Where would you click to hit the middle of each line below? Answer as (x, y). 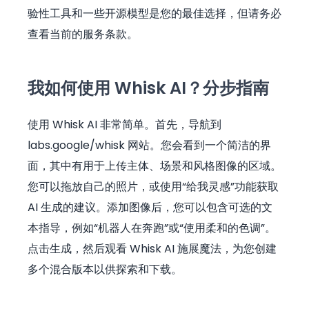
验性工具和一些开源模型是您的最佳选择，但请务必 (154, 13)
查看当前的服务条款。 (83, 34)
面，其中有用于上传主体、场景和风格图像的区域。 (154, 166)
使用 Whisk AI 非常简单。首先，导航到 (124, 124)
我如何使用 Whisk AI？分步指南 (148, 88)
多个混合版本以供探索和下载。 (105, 269)
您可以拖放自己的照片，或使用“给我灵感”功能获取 (153, 186)
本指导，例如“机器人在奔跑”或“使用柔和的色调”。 (152, 228)
